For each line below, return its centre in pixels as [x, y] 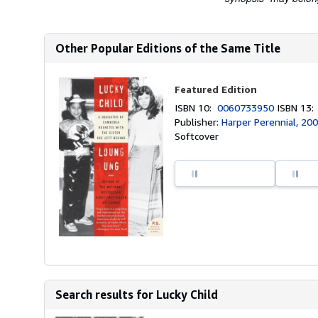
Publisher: [198, 122]
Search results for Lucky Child [137, 295]
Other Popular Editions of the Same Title [168, 48]
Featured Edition [216, 89]
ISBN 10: [196, 108]
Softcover [197, 136]
